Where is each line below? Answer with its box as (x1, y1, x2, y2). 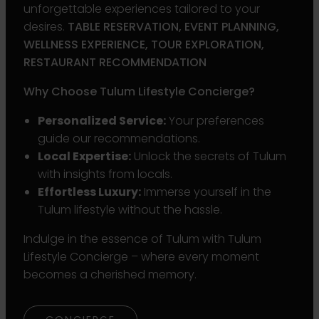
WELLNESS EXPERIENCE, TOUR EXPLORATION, (23, 36, 264, 53)
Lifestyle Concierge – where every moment (23, 248, 259, 265)
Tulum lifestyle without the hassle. (38, 201, 222, 218)
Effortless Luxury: (38, 183, 141, 200)
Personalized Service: (38, 112, 166, 129)
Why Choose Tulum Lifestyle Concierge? (23, 83, 255, 100)
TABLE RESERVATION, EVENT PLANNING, (68, 18, 279, 35)
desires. (23, 18, 68, 35)
